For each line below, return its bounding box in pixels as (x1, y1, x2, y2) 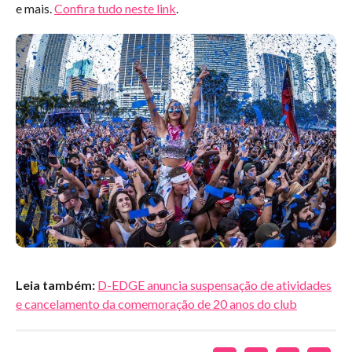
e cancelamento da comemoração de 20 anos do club (16, 295, 297, 311)
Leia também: (16, 277, 95, 292)
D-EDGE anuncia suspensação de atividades (97, 277, 332, 292)
